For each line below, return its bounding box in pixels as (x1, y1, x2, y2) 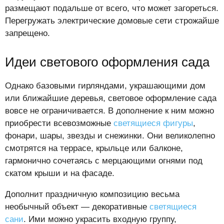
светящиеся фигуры (113, 118, 193, 128)
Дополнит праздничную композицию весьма (5, 189, 179, 199)
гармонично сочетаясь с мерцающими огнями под (5, 156, 202, 166)
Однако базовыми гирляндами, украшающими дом (5, 81, 205, 91)
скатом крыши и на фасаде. (5, 168, 114, 178)
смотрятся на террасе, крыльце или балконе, (5, 143, 183, 153)
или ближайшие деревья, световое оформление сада (5, 93, 216, 103)
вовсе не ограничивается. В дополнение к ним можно (5, 106, 214, 116)
